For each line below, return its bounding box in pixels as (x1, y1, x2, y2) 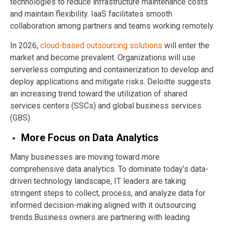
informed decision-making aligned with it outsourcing (10, 200, 196, 210)
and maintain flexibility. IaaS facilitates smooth (10, 9, 172, 19)
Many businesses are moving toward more (10, 152, 160, 162)
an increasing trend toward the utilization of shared (10, 88, 187, 98)
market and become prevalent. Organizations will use (10, 52, 195, 62)
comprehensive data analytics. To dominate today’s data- (10, 164, 208, 174)
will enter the (162, 40, 209, 50)
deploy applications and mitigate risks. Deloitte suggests (10, 76, 211, 86)
